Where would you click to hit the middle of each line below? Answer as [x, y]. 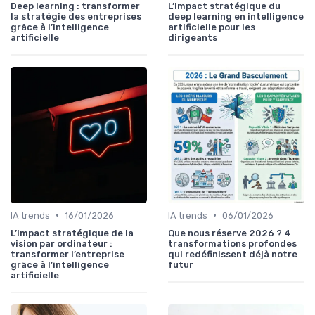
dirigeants [193, 37]
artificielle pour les [212, 27]
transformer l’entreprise [67, 254]
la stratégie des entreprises [76, 16]
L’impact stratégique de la [72, 233]
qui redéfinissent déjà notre [233, 254]
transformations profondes [232, 243]
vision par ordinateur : [62, 243]
